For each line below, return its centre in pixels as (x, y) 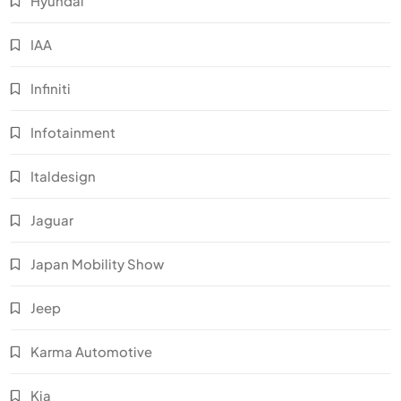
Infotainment (73, 132)
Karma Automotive (91, 351)
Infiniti (51, 88)
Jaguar (52, 219)
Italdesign (63, 175)
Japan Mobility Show (97, 263)
